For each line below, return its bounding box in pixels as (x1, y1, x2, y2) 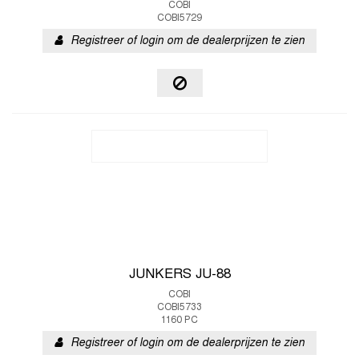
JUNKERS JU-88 (128, 268, 231, 281)
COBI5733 (157, 303, 202, 313)
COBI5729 (157, 14, 202, 23)
